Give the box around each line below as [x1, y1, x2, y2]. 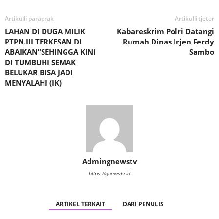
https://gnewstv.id [89, 171, 130, 176]
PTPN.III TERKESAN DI [5, 37, 82, 46]
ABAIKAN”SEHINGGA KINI [5, 47, 96, 57]
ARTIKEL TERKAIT [55, 200, 105, 208]
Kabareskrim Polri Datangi [117, 26, 214, 36]
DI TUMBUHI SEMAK [5, 57, 76, 67]
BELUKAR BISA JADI [5, 67, 73, 77]
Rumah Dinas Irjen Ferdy [123, 37, 214, 46]
